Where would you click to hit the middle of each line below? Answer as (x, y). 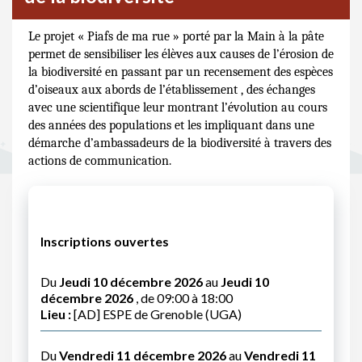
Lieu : (56, 314)
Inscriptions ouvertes (105, 241)
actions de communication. (100, 161)
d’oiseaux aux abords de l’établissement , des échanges (172, 90)
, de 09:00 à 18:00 (184, 298)
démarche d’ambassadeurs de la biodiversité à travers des (180, 143)
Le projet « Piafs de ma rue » (104, 36)
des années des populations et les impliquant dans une (171, 125)
